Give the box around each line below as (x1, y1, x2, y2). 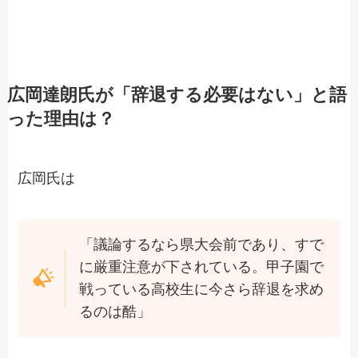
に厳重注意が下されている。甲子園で (78, 259, 324, 276)
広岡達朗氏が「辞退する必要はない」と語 (6, 85, 347, 105)
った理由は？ (6, 109, 115, 129)
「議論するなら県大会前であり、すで (78, 237, 324, 253)
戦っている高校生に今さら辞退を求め (78, 281, 324, 298)
